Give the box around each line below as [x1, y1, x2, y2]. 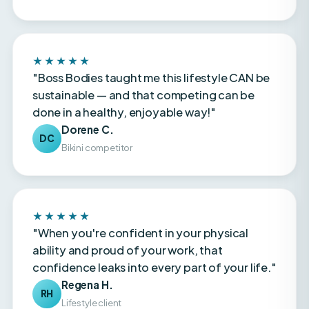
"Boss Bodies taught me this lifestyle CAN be [32, 41, 270, 56]
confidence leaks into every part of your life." [32, 230, 277, 246]
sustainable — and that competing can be [32, 58, 255, 73]
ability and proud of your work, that [32, 213, 223, 228]
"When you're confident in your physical [32, 196, 249, 211]
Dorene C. [61, 93, 114, 107]
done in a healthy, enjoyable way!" [32, 75, 217, 90]
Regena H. [61, 248, 113, 262]
